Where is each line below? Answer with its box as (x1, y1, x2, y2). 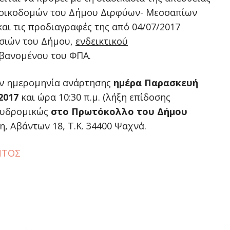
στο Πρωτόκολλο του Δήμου (51, 105, 187, 118)
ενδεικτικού (75, 35, 128, 47)
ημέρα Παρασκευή (113, 76, 198, 89)
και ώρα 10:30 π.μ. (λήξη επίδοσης (18, 91, 170, 103)
